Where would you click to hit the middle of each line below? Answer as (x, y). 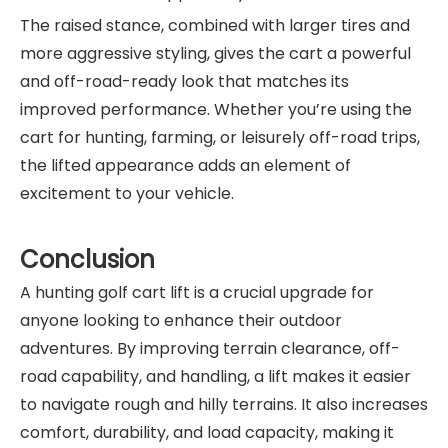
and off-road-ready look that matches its (184, 81)
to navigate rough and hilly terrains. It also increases (224, 404)
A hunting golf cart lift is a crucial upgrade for (197, 292)
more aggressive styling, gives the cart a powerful (215, 53)
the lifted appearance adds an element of (185, 165)
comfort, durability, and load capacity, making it (207, 432)
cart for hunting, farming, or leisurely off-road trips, (220, 137)
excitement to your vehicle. (127, 193)
